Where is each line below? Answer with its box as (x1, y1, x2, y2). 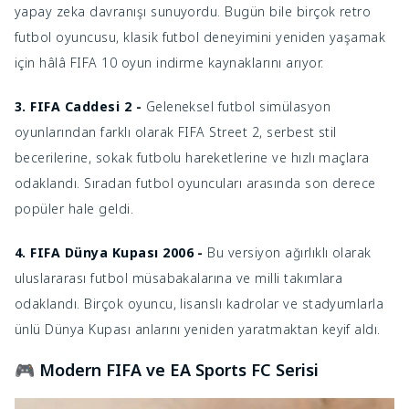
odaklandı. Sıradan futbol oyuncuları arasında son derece (15, 174, 376, 193)
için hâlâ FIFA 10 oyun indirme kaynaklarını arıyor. (15, 54, 324, 72)
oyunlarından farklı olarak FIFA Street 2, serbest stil (15, 123, 337, 142)
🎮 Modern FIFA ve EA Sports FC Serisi (15, 359, 319, 382)
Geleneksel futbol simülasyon (145, 98, 331, 116)
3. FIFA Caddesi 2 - (15, 98, 146, 116)
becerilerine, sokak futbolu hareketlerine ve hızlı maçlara (15, 149, 370, 167)
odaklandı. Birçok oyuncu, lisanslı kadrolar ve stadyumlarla (15, 295, 384, 313)
